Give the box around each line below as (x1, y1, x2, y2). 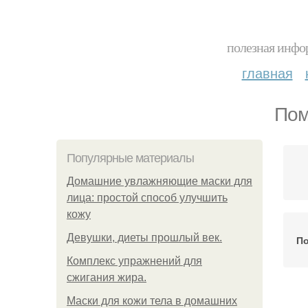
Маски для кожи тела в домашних (67, 295, 237, 307)
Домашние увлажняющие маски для (67, 175, 252, 187)
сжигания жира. (67, 272, 146, 283)
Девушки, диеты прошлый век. (67, 232, 222, 243)
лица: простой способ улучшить (67, 192, 228, 203)
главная (241, 63, 293, 82)
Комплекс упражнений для (67, 255, 202, 267)
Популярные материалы (67, 151, 194, 165)
